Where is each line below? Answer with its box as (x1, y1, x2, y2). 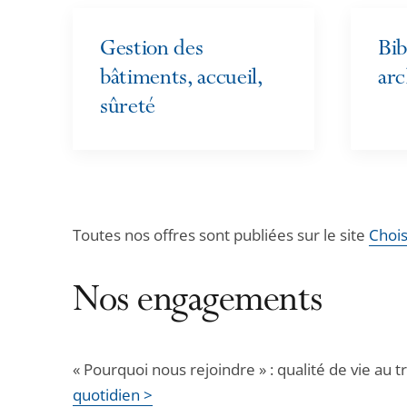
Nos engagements (73, 282, 323, 324)
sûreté (100, 95, 156, 122)
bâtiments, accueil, (100, 66, 263, 93)
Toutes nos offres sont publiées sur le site (73, 224, 369, 246)
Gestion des (100, 37, 203, 64)
